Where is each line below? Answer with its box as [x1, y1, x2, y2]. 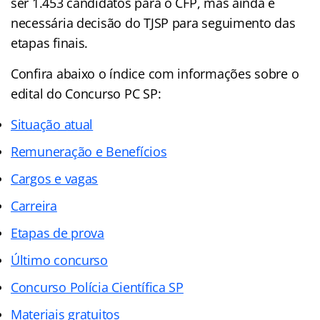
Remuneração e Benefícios [11, 142, 167, 160]
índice [109, 64, 145, 82]
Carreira [11, 196, 57, 214]
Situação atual [11, 115, 94, 133]
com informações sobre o [144, 64, 299, 82]
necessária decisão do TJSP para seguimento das [11, 14, 296, 31]
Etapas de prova [11, 224, 104, 241]
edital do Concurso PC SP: [11, 84, 161, 102]
